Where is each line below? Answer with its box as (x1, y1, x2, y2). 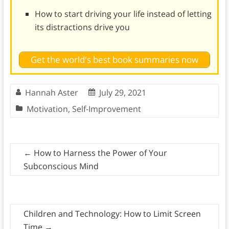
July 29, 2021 (99, 87, 146, 99)
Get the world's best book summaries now (30, 54, 198, 66)
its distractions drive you (34, 21, 130, 33)
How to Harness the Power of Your (31, 147, 167, 159)
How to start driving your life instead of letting (34, 8, 212, 19)
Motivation (26, 103, 68, 115)
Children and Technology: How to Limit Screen (23, 208, 201, 220)
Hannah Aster (25, 87, 78, 99)
